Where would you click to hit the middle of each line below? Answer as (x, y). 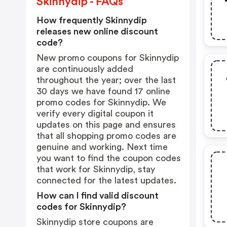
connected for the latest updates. (106, 180)
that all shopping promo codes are (106, 136)
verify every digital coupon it (95, 113)
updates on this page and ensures (106, 125)
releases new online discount (97, 31)
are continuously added (85, 69)
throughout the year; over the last (106, 80)
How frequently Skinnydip (92, 20)
